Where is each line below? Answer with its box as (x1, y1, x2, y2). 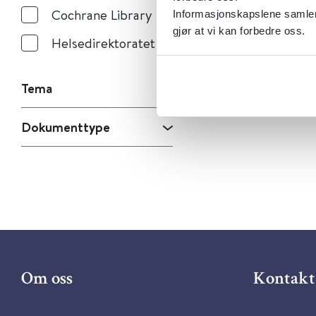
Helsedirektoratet (51, 34, 155, 51)
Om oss (21, 271, 73, 288)
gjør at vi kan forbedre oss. (172, 24, 305, 37)
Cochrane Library (51, 6, 152, 23)
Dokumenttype (21, 118, 110, 136)
